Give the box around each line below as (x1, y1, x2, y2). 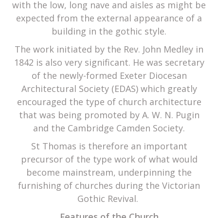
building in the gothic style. (52, 25, 166, 37)
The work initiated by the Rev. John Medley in (15, 43, 203, 55)
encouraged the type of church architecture (17, 96, 201, 108)
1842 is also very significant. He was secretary (14, 56, 204, 69)
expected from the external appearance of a (16, 12, 202, 24)
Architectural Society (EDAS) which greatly (21, 83, 197, 95)
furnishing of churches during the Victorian (18, 180, 200, 192)
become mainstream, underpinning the (26, 166, 192, 179)
